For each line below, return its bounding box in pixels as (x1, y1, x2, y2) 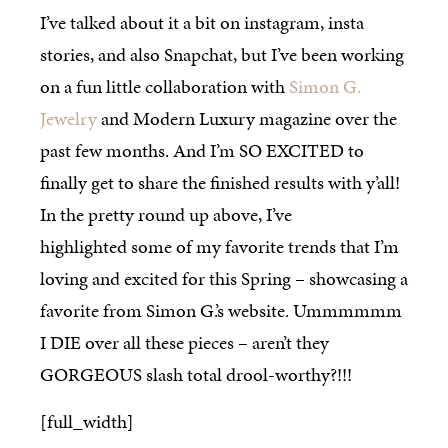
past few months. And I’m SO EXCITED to (40, 137, 364, 165)
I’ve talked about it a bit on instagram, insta (40, 9, 364, 37)
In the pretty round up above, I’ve (40, 201, 292, 229)
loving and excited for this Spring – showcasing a (40, 265, 408, 293)
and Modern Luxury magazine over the (97, 105, 397, 133)
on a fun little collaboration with (40, 73, 289, 101)
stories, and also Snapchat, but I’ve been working (40, 41, 404, 69)
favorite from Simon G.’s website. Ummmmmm (40, 297, 402, 325)
